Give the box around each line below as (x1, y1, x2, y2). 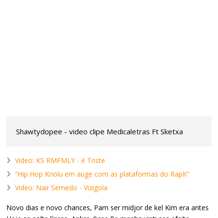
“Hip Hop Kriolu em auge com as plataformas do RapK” (15, 169, 190, 179)
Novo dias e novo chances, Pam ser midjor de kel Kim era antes (6, 203, 209, 213)
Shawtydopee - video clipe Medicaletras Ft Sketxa (16, 127, 183, 137)
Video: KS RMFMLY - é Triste (15, 156, 106, 165)
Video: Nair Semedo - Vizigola (15, 183, 108, 193)
